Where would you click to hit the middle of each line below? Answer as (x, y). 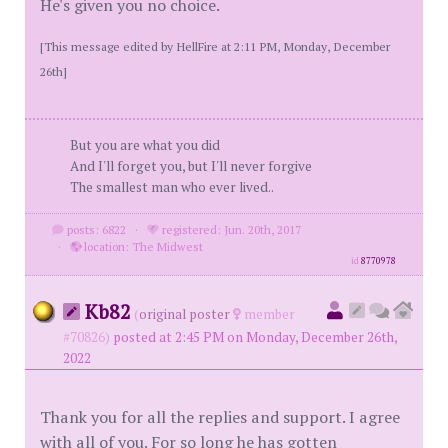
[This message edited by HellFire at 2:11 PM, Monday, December (215, 46)
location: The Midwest (141, 246)
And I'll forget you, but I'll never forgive (191, 166)
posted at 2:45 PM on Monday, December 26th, (255, 337)
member (268, 314)
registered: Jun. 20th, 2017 (229, 229)
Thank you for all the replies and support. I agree (220, 417)
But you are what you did (145, 145)
